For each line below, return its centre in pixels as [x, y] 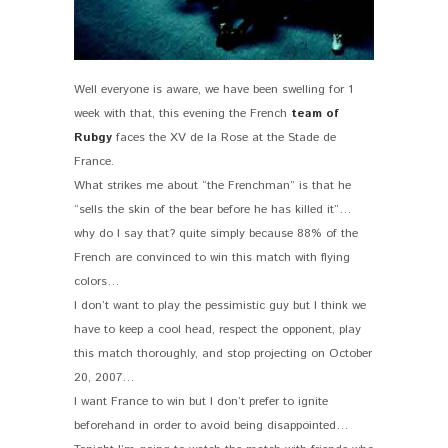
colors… [96, 281]
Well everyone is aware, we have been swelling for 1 [213, 89]
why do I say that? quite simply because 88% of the [216, 233]
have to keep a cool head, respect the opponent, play [217, 329]
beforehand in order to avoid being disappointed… [211, 425]
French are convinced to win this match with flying [212, 257]
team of [315, 113]
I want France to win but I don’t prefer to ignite [201, 401]
